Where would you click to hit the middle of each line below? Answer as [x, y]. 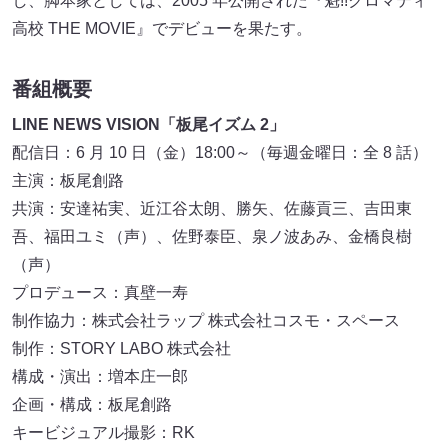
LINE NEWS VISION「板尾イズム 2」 [148, 124]
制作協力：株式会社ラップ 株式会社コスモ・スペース [206, 320]
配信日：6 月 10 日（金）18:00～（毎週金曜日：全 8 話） [220, 152]
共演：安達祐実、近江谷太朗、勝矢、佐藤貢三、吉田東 [212, 208]
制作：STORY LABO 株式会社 [121, 348]
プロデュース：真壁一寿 [100, 292]
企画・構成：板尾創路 [92, 404]
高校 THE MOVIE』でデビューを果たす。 [162, 28]
